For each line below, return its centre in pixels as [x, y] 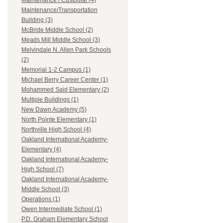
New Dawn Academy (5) [54, 110]
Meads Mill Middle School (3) [61, 40]
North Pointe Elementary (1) [59, 120]
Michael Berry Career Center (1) [65, 80]
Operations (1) [41, 199]
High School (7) [43, 169]
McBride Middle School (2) [57, 30]
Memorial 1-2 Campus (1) [56, 70]
